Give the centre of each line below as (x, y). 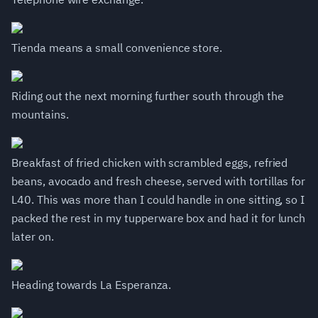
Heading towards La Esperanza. (91, 285)
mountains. (40, 115)
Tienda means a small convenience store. (117, 48)
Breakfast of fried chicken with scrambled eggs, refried (150, 163)
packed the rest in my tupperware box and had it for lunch (159, 218)
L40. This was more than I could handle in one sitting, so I (158, 200)
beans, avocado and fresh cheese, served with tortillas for (159, 181)
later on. (33, 237)
